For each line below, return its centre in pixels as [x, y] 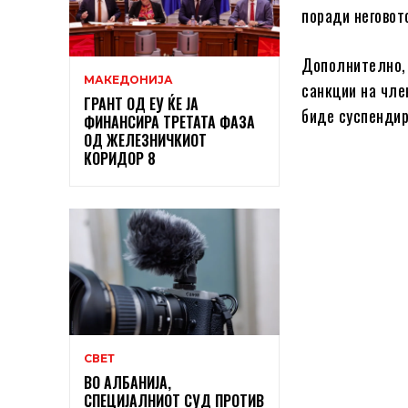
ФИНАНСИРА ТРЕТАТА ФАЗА [169, 122]
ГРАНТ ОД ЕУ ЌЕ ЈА [141, 103]
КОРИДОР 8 [120, 158]
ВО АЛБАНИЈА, [127, 382]
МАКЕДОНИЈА [128, 79]
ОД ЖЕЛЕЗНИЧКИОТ [145, 140]
